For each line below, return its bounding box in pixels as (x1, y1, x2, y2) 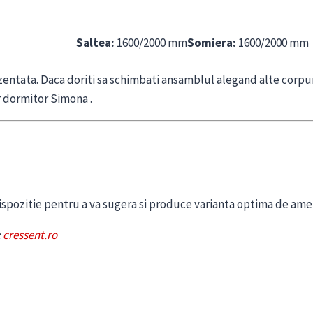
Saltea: (76, 35, 115, 51)
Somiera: (187, 35, 236, 51)
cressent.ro (3, 226, 57, 242)
